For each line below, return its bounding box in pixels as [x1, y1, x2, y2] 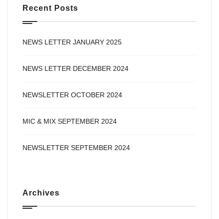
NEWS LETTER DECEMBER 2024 [22, 64, 129, 72]
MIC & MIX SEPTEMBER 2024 [22, 117, 117, 125]
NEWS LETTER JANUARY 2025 [22, 38, 122, 46]
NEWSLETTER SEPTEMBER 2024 [22, 143, 130, 152]
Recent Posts [22, 3, 78, 12]
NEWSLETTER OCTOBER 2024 [22, 90, 122, 99]
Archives [22, 188, 60, 197]
